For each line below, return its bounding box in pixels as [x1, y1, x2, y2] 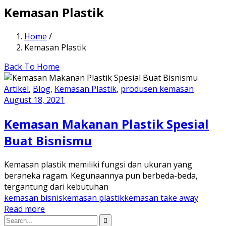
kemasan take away [124, 192, 198, 203]
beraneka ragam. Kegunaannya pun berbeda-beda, [4, 169, 198, 181]
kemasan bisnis [4, 192, 63, 203]
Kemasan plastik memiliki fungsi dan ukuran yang [4, 158, 192, 170]
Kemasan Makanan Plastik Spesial [4, 115, 209, 132]
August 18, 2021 [4, 94, 65, 105]
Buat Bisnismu [4, 132, 92, 149]
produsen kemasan [121, 83, 194, 94]
